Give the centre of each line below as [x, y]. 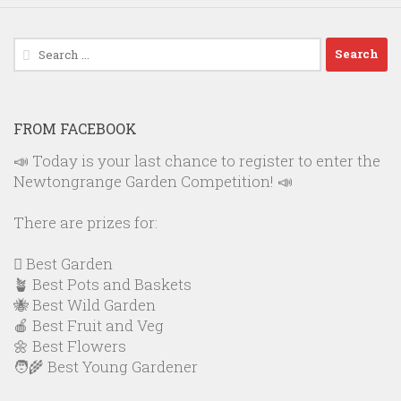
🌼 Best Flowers [70, 346]
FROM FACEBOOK [75, 128]
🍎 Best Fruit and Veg [89, 325]
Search [38, 48]
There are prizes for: [85, 222]
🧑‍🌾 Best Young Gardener [106, 366]
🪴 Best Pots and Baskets [102, 284]
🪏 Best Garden [63, 263]
